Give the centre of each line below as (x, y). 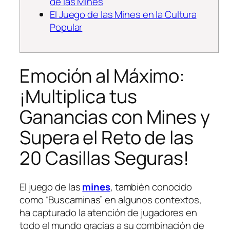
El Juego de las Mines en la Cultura (123, 14)
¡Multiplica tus (78, 96)
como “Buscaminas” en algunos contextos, (111, 199)
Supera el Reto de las (107, 137)
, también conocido (151, 187)
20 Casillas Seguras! (104, 158)
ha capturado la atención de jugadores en (108, 212)
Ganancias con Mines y (115, 117)
